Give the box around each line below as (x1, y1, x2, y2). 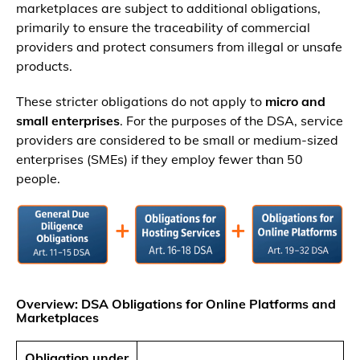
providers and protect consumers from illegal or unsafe (16, 39, 342, 55)
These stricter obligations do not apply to (16, 93, 265, 110)
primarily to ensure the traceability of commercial (16, 19, 310, 36)
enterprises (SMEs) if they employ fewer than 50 (16, 151, 303, 168)
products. (16, 58, 72, 75)
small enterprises (16, 112, 120, 129)
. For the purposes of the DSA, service (120, 112, 343, 129)
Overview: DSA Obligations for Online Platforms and (16, 296, 336, 313)
